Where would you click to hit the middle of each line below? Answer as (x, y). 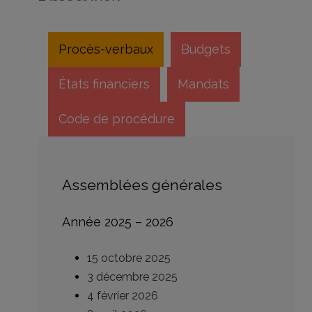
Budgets (206, 49)
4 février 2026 (123, 296)
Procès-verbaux (106, 49)
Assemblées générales (142, 185)
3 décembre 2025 (132, 277)
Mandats (203, 84)
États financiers (104, 84)
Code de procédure (117, 119)
